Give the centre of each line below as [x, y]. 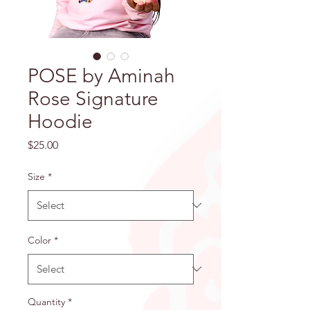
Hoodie [60, 121]
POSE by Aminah [101, 75]
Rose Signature [93, 98]
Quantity [46, 301]
